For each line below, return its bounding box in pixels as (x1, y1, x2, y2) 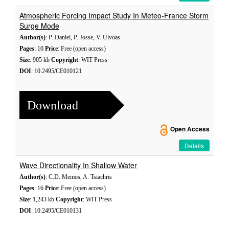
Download (27, 98, 78, 112)
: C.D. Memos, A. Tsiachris (45, 173, 112, 180)
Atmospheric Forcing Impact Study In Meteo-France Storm (19, 10, 209, 20)
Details (185, 141, 204, 150)
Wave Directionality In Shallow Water (19, 160, 137, 170)
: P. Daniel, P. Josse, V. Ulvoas (45, 34, 120, 41)
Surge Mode (19, 20, 59, 31)
